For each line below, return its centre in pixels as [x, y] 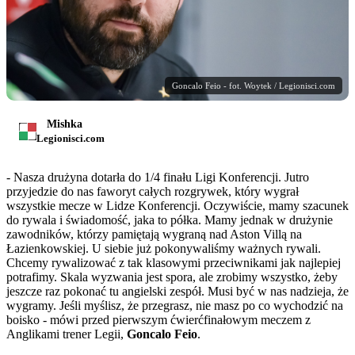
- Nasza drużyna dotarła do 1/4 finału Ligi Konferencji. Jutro [158, 177]
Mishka [65, 124]
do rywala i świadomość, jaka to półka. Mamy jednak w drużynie [170, 220]
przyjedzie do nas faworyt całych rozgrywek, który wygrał [153, 192]
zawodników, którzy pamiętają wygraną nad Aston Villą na [154, 235]
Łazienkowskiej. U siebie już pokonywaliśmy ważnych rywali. [164, 249]
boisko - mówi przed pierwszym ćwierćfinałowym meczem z [158, 320]
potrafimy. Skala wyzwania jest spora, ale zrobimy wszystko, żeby [172, 277]
